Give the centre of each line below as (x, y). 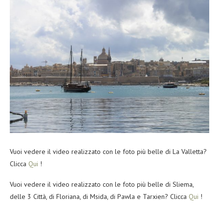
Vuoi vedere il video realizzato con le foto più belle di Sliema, (102, 184)
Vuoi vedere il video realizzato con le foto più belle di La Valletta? (108, 151)
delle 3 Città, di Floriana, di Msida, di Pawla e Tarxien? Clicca (99, 196)
